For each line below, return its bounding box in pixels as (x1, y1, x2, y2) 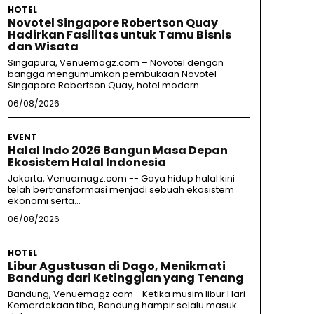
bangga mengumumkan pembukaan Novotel (7, 67, 217, 81)
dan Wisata (7, 38, 78, 55)
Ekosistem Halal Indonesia (7, 153, 166, 170)
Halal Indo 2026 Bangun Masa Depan (7, 142, 228, 158)
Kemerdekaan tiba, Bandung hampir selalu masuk (7, 298, 237, 312)
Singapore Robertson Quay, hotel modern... (7, 78, 205, 92)
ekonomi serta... (7, 193, 81, 207)
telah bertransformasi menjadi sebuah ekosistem (7, 182, 234, 196)
